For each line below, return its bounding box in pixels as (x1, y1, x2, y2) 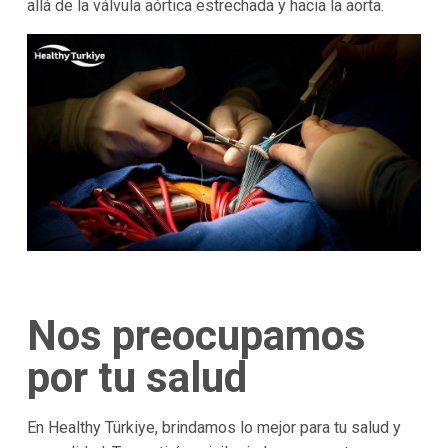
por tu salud (26, 353, 247, 403)
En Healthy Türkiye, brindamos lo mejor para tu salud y (26, 418, 401, 438)
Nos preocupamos (26, 311, 366, 361)
